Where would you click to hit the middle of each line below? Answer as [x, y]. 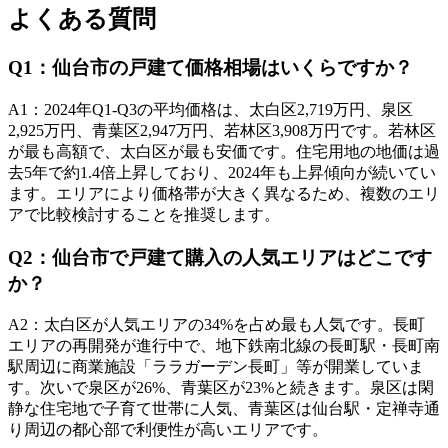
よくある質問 [82, 19]
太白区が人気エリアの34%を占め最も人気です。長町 [234, 325]
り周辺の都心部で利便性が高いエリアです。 [168, 430]
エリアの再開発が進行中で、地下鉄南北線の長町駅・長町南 [224, 346]
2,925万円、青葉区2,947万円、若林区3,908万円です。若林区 [222, 131]
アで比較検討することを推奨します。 [144, 215]
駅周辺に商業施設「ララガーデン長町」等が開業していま [216, 367]
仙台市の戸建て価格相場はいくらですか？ [232, 68]
